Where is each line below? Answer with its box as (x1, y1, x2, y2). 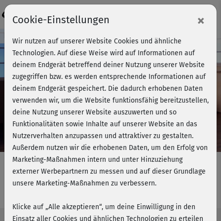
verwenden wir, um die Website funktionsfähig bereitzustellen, (12, 96, 209, 105)
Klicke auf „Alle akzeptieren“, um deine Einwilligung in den (12, 203, 195, 211)
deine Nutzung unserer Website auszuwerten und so (12, 108, 177, 116)
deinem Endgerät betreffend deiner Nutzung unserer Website (12, 61, 205, 69)
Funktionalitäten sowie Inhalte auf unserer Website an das (12, 120, 197, 128)
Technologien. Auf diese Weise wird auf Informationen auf (12, 49, 195, 57)
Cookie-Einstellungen (12, 14, 110, 26)
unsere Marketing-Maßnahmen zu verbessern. (12, 179, 156, 187)
